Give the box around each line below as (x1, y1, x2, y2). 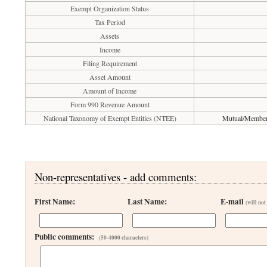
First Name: (35, 195, 76, 207)
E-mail (221, 195, 246, 207)
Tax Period (94, 17, 125, 27)
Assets (100, 31, 120, 41)
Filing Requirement (82, 58, 137, 68)
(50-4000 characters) (99, 234, 149, 241)
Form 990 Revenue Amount (70, 100, 150, 109)
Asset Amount (89, 72, 131, 82)
